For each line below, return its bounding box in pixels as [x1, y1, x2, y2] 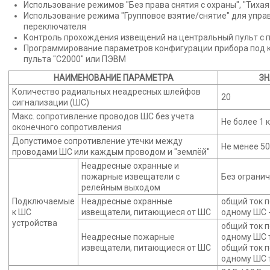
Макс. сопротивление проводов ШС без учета [12, 111, 194, 122]
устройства [12, 218, 57, 228]
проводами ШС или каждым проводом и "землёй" [12, 147, 210, 157]
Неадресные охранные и [81, 161, 179, 171]
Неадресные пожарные [81, 232, 175, 242]
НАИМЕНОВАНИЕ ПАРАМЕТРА [53, 73, 174, 83]
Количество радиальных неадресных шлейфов [12, 87, 201, 97]
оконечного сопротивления [12, 122, 122, 133]
